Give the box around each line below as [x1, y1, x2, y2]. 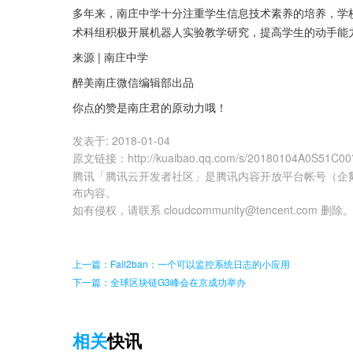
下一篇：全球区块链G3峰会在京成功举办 [72, 275, 246, 289]
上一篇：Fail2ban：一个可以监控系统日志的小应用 [72, 257, 290, 271]
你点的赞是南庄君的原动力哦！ [72, 99, 227, 116]
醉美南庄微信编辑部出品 [72, 74, 194, 91]
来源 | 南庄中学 [72, 49, 148, 65]
